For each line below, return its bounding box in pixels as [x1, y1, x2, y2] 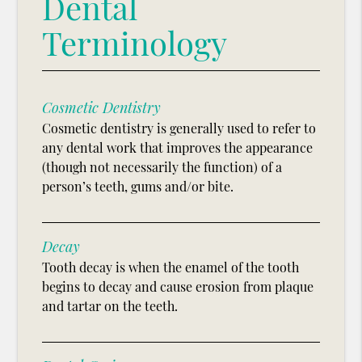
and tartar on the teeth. [42, 297, 179, 315]
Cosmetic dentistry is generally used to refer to [42, 120, 317, 137]
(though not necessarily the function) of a [42, 158, 283, 176]
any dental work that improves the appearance [42, 139, 314, 157]
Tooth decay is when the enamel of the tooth [42, 259, 300, 276]
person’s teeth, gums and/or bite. [42, 178, 234, 196]
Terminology [42, 21, 228, 65]
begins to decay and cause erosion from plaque [42, 278, 314, 296]
